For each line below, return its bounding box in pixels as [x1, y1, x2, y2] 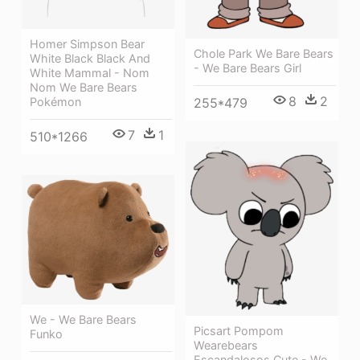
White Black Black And [30, 51, 150, 65]
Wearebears [194, 337, 258, 352]
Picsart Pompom [194, 323, 284, 337]
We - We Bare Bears [30, 312, 137, 326]
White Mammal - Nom [30, 65, 149, 80]
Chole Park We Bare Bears [194, 47, 333, 61]
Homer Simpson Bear [30, 36, 145, 51]
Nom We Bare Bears [30, 80, 137, 94]
